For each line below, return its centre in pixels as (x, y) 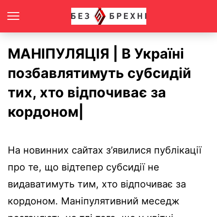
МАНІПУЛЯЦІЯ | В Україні (96, 54)
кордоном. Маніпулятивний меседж (94, 201)
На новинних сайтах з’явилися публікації (105, 150)
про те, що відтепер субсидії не (84, 167)
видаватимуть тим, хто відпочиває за (97, 184)
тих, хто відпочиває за (87, 92)
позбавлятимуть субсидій (100, 73)
